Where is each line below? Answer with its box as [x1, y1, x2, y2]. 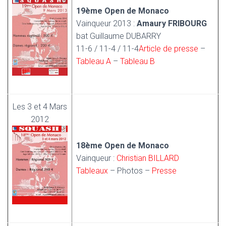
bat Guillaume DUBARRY [76, 31, 161, 41]
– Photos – [108, 166, 152, 176]
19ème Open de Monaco [76, 6, 169, 16]
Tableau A [76, 56, 111, 66]
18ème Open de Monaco [76, 141, 169, 150]
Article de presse [139, 44, 198, 53]
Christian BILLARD [117, 153, 179, 163]
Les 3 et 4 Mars [13, 102, 67, 111]
